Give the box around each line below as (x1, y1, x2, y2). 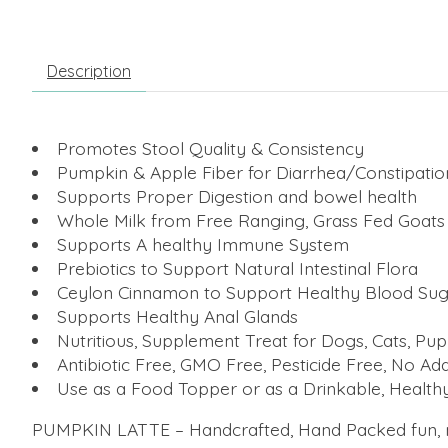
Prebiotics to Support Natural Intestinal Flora (56, 257, 418, 279)
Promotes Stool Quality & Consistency (56, 137, 364, 159)
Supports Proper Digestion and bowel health (56, 185, 417, 207)
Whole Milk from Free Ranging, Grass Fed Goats (56, 209, 445, 231)
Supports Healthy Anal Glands (56, 305, 298, 327)
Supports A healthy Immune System (56, 233, 349, 255)
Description (47, 61, 131, 81)
